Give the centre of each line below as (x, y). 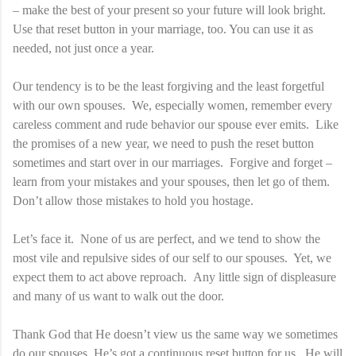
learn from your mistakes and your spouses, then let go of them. (173, 181)
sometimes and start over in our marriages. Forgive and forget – (172, 162)
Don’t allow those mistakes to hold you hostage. (133, 200)
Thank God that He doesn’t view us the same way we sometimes (175, 334)
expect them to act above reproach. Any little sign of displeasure (174, 277)
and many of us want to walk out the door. (118, 296)
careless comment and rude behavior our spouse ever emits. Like (176, 124)
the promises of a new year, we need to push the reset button (163, 143)
